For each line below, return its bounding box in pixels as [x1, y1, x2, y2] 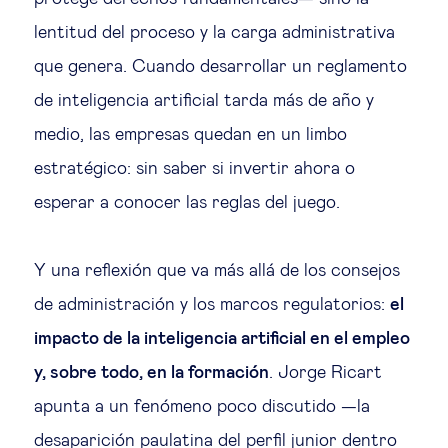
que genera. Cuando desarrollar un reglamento [34, 58, 407, 76]
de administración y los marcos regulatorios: [34, 296, 390, 314]
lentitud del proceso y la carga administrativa [34, 24, 395, 42]
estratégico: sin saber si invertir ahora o [34, 160, 355, 178]
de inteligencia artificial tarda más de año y [34, 92, 374, 110]
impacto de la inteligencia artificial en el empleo [34, 330, 410, 348]
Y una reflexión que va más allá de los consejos [34, 262, 400, 280]
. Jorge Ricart [269, 364, 382, 382]
